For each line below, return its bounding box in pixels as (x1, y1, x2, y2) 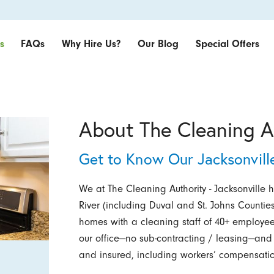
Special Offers (195, 38, 259, 50)
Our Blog (138, 38, 179, 50)
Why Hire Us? (61, 38, 121, 50)
